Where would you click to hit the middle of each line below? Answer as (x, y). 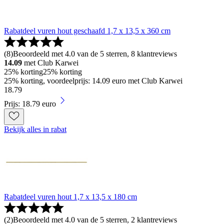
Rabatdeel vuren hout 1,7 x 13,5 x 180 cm (70, 197)
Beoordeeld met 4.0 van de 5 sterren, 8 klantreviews (95, 54)
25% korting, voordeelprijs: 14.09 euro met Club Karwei (93, 81)
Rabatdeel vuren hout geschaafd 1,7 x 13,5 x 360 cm (87, 31)
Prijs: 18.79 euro (30, 104)
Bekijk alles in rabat (35, 129)
